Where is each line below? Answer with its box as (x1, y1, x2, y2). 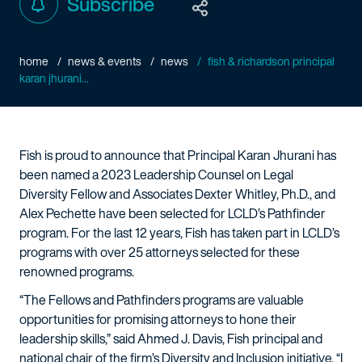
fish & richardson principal (208, 53, 335, 69)
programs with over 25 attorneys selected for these (19, 242, 300, 262)
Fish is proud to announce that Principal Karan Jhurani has (19, 145, 336, 165)
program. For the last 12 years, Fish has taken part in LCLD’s (19, 223, 339, 242)
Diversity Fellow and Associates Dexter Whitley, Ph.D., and (19, 184, 335, 204)
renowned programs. (19, 262, 134, 281)
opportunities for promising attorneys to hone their (19, 309, 297, 329)
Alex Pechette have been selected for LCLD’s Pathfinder (19, 204, 326, 223)
